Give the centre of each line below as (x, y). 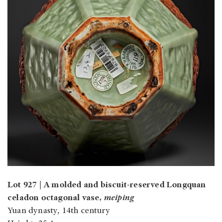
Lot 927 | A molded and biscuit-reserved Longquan (107, 186)
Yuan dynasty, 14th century (59, 211)
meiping (119, 198)
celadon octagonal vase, (56, 198)
